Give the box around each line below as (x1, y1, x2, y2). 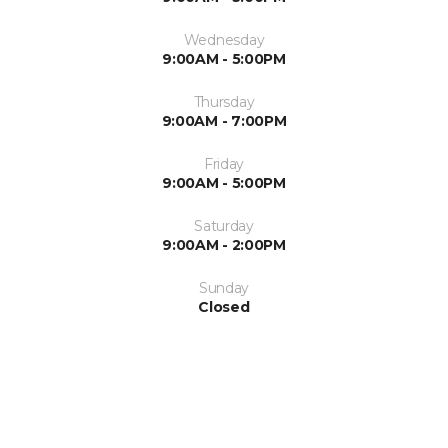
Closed (198, 298, 250, 316)
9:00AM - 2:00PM (162, 236, 286, 254)
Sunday (198, 279, 250, 297)
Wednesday (183, 31, 265, 49)
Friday (203, 155, 245, 173)
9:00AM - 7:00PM (161, 112, 287, 130)
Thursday (193, 93, 255, 111)
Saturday (194, 217, 254, 235)
